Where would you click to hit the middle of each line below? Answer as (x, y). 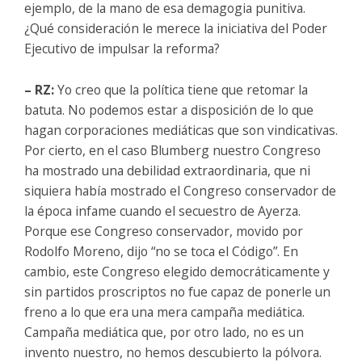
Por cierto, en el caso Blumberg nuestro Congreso (173, 150)
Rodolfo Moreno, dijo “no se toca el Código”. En (161, 251)
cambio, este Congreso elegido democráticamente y (177, 271)
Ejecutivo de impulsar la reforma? (122, 48)
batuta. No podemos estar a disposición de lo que (169, 109)
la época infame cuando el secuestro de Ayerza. (162, 210)
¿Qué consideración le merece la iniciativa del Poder (176, 28)
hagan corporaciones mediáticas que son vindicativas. (181, 130)
